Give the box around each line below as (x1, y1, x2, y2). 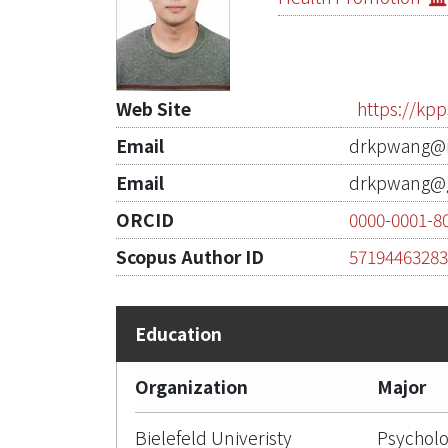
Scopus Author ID (116, 244, 264, 269)
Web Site (116, 96, 191, 121)
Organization (135, 374, 248, 399)
